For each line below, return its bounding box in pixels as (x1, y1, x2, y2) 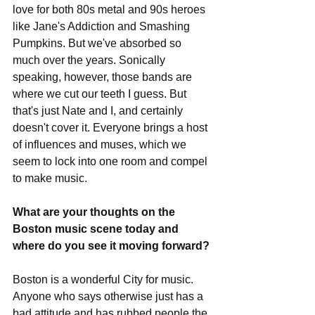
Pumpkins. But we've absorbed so (13, 37, 184, 49)
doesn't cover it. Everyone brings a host (13, 122, 210, 134)
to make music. (13, 172, 90, 184)
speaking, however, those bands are (13, 71, 195, 83)
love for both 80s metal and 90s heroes (13, 4, 208, 15)
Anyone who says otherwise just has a (13, 290, 206, 302)
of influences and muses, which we (13, 139, 189, 150)
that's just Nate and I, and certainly (13, 105, 186, 117)
